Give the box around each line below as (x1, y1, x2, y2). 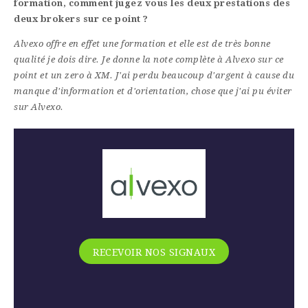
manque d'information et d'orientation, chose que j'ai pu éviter (14, 86, 292, 97)
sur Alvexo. (14, 102, 64, 113)
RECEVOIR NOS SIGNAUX (93, 247, 215, 258)
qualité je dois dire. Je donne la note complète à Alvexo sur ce (14, 54, 284, 65)
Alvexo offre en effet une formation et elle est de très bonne (14, 38, 271, 49)
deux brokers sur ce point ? (14, 14, 148, 25)
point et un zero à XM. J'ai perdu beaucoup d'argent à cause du (14, 70, 294, 81)
